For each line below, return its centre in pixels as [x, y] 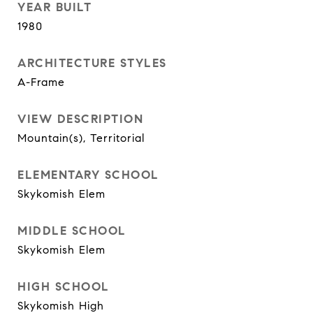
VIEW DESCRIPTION [80, 119]
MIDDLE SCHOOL [72, 231]
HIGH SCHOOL [64, 287]
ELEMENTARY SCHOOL [88, 175]
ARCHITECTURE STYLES [92, 63]
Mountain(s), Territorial [81, 138]
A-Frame [41, 82]
